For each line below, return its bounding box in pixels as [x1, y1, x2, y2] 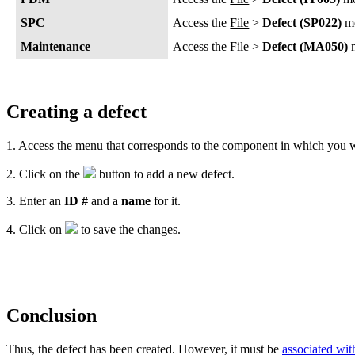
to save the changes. [78, 222, 181, 236]
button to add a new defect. [96, 166, 235, 181]
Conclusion [6, 304, 97, 326]
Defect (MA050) [262, 39, 349, 53]
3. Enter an [6, 193, 64, 208]
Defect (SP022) [262, 15, 342, 29]
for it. [151, 193, 181, 208]
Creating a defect [6, 101, 147, 122]
